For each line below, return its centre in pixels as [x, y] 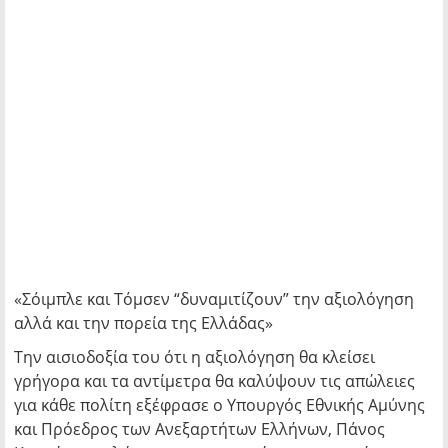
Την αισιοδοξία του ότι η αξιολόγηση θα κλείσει [194, 357]
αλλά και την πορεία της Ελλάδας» [143, 323]
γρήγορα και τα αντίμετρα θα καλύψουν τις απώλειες [214, 381]
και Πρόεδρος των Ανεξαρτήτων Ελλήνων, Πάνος [199, 429]
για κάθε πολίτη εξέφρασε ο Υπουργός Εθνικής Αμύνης [219, 405]
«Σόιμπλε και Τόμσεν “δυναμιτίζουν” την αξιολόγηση [214, 299]
